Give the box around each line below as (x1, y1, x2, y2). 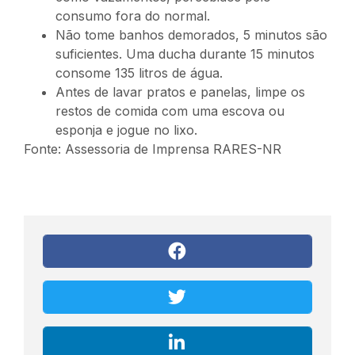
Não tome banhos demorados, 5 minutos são (55, 27, 327, 44)
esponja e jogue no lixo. (55, 122, 197, 139)
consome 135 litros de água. (55, 65, 223, 82)
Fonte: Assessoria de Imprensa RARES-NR (24, 141, 281, 158)
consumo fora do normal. (55, 8, 210, 25)
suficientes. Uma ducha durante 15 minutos (55, 46, 315, 63)
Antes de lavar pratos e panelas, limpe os (55, 84, 305, 101)
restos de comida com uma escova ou (55, 103, 284, 120)
